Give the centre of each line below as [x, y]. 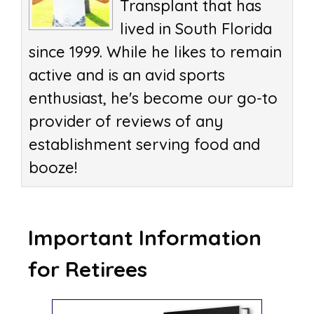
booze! [53, 168]
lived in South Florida [196, 29]
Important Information [145, 238]
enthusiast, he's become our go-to [153, 98]
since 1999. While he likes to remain [155, 52]
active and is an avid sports [127, 75]
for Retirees [88, 269]
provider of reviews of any [126, 122]
